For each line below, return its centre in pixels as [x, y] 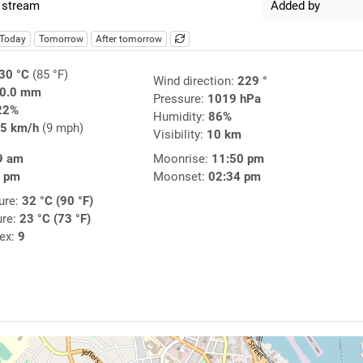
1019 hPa [234, 99]
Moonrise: [182, 159]
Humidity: [180, 117]
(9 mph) [61, 128]
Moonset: [180, 177]
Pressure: [180, 99]
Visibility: [179, 135]
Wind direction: [195, 81]
